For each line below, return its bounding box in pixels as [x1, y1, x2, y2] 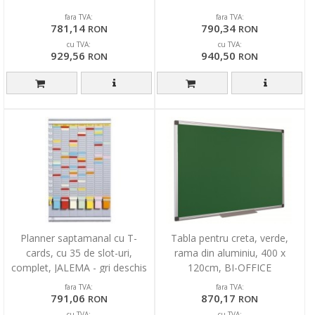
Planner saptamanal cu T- [20, 231, 138, 245]
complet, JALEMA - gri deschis [11, 261, 147, 274]
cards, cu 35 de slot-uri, [25, 246, 132, 259]
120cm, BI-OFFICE [188, 261, 272, 274]
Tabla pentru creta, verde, [171, 231, 289, 245]
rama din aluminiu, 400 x [174, 246, 285, 259]
